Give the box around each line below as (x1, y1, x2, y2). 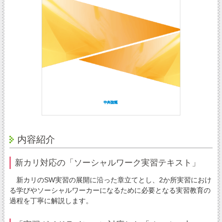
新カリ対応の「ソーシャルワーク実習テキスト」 (14, 157, 200, 167)
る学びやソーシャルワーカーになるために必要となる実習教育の (9, 186, 211, 194)
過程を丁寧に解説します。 (9, 196, 93, 205)
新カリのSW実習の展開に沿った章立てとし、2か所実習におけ (9, 175, 212, 184)
